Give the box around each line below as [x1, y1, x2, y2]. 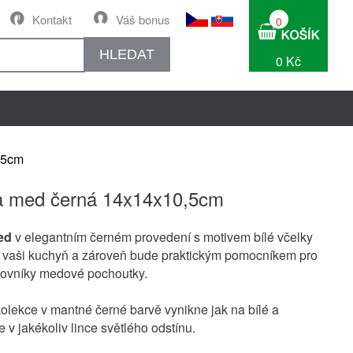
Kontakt [32, 11, 72, 28]
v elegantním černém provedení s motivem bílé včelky [15, 228, 313, 246]
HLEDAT [99, 46, 154, 62]
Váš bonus [116, 11, 170, 28]
